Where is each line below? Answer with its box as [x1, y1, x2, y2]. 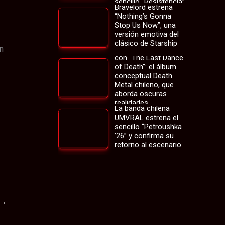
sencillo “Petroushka [115, 122, 182, 131]
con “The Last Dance [115, 53, 183, 62]
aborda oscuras [115, 89, 167, 98]
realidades [115, 98, 148, 107]
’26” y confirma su [115, 131, 174, 140]
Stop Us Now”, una [115, 21, 176, 30]
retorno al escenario [115, 140, 181, 149]
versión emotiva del [115, 30, 179, 39]
